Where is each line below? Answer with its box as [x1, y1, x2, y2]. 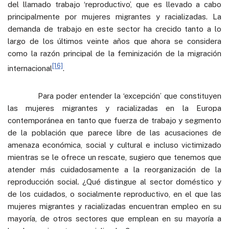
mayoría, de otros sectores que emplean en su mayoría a [8, 214, 221, 223]
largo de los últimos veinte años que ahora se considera [8, 36, 221, 45]
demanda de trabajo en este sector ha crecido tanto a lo [8, 24, 221, 33]
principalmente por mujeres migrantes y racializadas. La [8, 12, 221, 21]
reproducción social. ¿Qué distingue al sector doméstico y [8, 177, 221, 186]
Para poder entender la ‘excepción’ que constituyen [8, 91, 221, 100]
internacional [8, 63, 52, 73]
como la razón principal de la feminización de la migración [8, 49, 221, 58]
